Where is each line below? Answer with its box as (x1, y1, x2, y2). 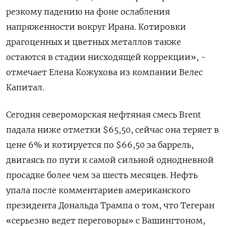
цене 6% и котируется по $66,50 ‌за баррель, (6, 140, 194, 150)
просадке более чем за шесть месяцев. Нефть (6, 170, 198, 180)
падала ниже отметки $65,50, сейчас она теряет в (6, 125, 219, 135)
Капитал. (6, 82, 44, 92)
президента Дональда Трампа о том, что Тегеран (6, 200, 214, 210)
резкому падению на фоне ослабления (6, 7, 170, 17)
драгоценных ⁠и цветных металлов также (6, 37, 181, 47)
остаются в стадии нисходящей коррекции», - (6, 52, 206, 62)
